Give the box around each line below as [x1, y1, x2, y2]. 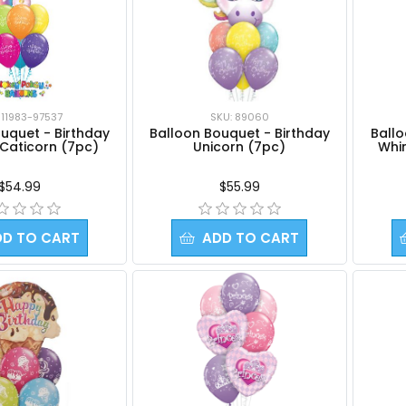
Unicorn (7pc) [193, 137, 286, 156]
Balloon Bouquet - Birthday [149, 123, 330, 142]
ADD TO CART [202, 227, 300, 247]
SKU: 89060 [209, 109, 269, 124]
